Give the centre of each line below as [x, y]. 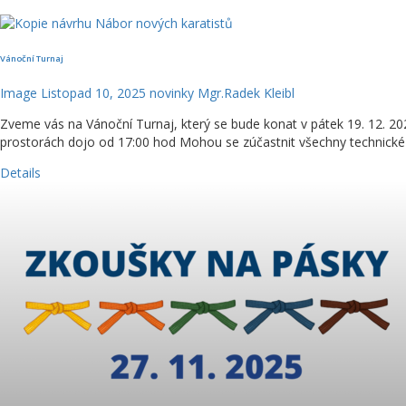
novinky [172, 92]
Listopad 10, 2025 [93, 92]
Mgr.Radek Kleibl [246, 92]
